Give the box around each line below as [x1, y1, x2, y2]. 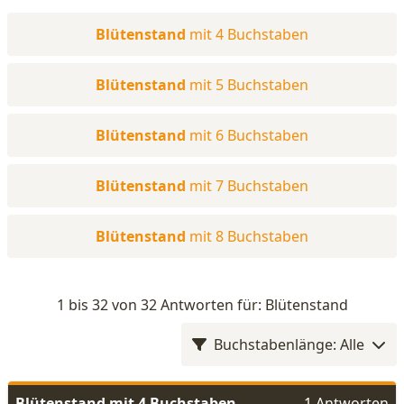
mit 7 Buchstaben [189, 176, 308, 196]
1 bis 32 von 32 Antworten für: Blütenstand [56, 295, 348, 315]
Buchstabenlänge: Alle [214, 335, 364, 354]
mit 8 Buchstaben [189, 226, 308, 246]
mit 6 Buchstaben [189, 125, 308, 145]
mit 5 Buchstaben [189, 75, 308, 95]
